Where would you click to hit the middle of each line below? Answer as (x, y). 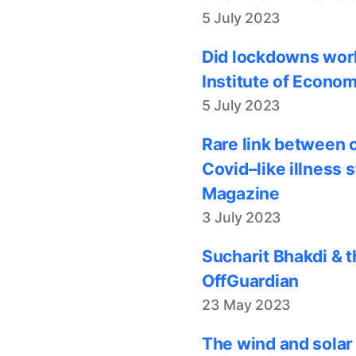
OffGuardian (251, 281)
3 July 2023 (242, 217)
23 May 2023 (247, 304)
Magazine (241, 193)
